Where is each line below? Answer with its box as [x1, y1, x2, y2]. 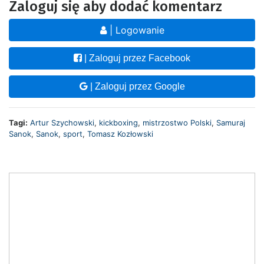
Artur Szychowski [30, 118, 94, 128]
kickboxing [99, 118, 138, 128]
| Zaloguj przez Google [87, 81, 185, 92]
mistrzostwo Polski [143, 118, 212, 128]
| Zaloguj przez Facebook [82, 53, 190, 64]
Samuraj [216, 118, 245, 128]
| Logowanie [106, 24, 164, 37]
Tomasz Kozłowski [87, 129, 153, 139]
